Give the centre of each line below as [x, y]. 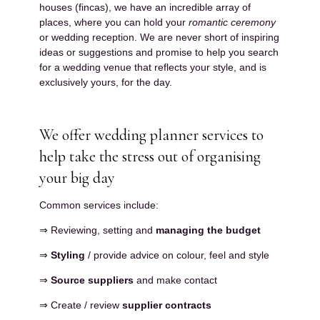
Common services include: [99, 205]
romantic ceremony [232, 22]
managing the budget [208, 230]
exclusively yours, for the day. [106, 82]
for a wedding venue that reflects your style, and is [153, 67]
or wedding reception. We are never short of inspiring [159, 37]
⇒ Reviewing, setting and [97, 230]
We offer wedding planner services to [151, 135]
